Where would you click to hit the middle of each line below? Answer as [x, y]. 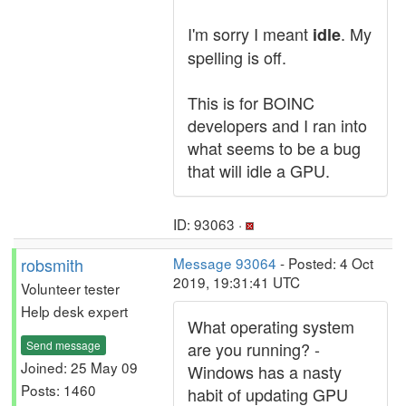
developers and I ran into [277, 125]
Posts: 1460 [58, 389]
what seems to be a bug [274, 148]
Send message [63, 344]
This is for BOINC [251, 102]
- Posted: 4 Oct [325, 263]
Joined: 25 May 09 [79, 367]
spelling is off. [237, 57]
